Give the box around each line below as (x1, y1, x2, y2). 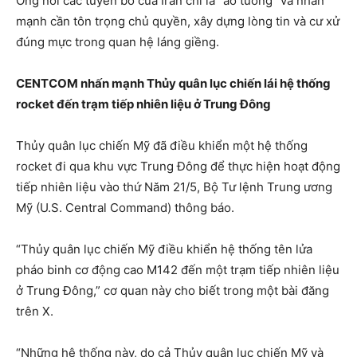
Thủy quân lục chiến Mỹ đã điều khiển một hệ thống (16, 138, 308, 154)
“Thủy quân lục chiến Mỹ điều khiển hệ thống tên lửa (16, 241, 312, 257)
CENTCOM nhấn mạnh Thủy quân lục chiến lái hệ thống (16, 76, 331, 92)
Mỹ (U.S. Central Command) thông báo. (16, 200, 234, 216)
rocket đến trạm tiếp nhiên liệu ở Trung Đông (16, 96, 271, 112)
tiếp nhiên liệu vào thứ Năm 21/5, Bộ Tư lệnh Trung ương (16, 179, 332, 195)
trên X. (16, 304, 53, 320)
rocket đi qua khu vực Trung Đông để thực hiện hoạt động (16, 159, 340, 175)
